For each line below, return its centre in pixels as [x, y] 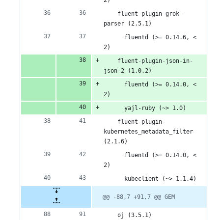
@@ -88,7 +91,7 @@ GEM [139, 197]
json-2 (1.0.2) [128, 71]
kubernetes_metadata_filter [148, 132]
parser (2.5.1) [128, 24]
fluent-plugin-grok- [143, 14]
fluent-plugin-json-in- [148, 61]
